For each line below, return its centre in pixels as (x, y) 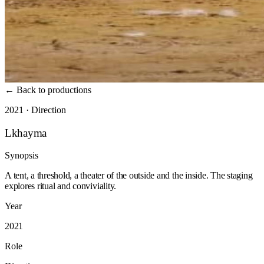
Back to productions (53, 90)
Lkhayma (26, 133)
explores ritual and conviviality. (61, 186)
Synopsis (22, 156)
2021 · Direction (35, 110)
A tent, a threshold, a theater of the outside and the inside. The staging (129, 176)
